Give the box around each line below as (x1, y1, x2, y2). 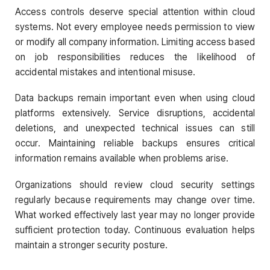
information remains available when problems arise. (15, 152, 229, 165)
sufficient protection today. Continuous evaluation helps (15, 224, 255, 236)
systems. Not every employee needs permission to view (15, 21, 255, 33)
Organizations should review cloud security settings (15, 178, 255, 190)
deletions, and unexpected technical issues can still (15, 122, 255, 134)
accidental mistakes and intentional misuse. (15, 66, 196, 78)
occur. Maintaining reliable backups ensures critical (15, 137, 255, 149)
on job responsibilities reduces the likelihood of (15, 51, 255, 63)
